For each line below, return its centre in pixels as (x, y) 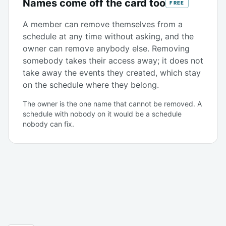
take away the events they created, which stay (112, 72)
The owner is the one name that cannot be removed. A (112, 103)
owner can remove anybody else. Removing (106, 48)
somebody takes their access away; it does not (113, 60)
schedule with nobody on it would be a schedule (102, 114)
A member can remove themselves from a (103, 24)
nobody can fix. (48, 124)
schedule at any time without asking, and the (108, 36)
